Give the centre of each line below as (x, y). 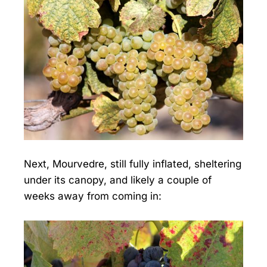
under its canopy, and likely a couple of (118, 180)
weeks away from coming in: (93, 196)
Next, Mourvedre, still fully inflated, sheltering (133, 164)
